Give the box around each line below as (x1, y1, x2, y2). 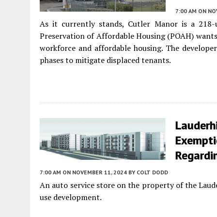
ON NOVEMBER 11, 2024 (62, 169, 127, 176)
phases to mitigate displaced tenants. (40, 55, 171, 65)
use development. (40, 192, 102, 202)
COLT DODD (137, 169, 168, 176)
